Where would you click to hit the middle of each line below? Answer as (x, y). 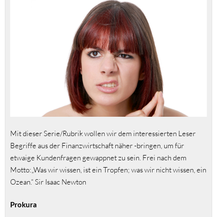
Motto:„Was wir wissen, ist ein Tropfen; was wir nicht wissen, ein (108, 170)
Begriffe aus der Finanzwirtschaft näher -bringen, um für (97, 145)
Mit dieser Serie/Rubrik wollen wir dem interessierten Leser (103, 133)
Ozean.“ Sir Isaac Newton (48, 182)
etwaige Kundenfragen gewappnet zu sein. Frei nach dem (98, 157)
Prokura (23, 204)
